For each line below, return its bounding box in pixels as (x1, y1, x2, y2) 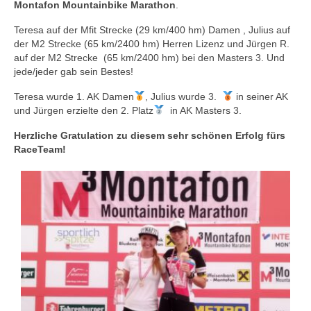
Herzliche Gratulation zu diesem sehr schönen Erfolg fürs (14, 130, 285, 141)
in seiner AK (233, 91, 288, 102)
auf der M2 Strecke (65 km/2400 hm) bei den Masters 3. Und (14, 52, 285, 63)
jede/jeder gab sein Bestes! (14, 66, 133, 77)
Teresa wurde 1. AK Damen (14, 91, 134, 102)
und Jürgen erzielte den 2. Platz (14, 105, 153, 116)
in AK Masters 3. (164, 105, 242, 116)
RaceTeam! (14, 144, 66, 155)
